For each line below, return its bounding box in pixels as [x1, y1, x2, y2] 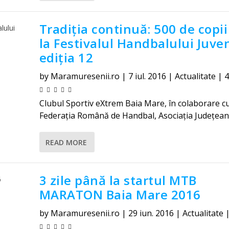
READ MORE [45, 137, 87, 147]
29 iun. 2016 [128, 208, 174, 219]
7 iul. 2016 [128, 71, 166, 82]
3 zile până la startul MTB [39, 172, 197, 189]
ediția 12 [39, 49, 94, 66]
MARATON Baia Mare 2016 [39, 186, 201, 203]
